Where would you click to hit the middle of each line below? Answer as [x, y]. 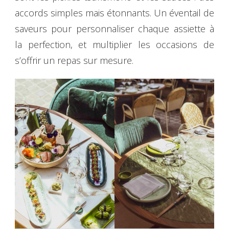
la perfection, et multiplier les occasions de [114, 45]
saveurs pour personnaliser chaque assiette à [114, 29]
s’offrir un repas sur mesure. [74, 61]
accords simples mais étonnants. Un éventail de [114, 13]
